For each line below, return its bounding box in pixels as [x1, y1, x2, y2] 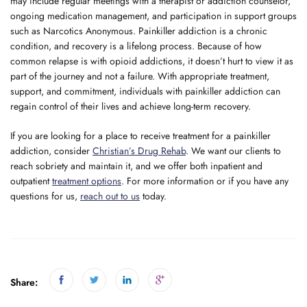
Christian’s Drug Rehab [93, 144, 186, 158]
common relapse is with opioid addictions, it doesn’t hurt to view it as [10, 54, 293, 68]
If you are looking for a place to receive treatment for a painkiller [10, 129, 271, 143]
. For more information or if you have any [121, 174, 288, 188]
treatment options [52, 174, 121, 188]
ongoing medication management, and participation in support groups [10, 9, 297, 23]
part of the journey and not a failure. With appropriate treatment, [10, 69, 269, 83]
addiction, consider [10, 144, 93, 158]
